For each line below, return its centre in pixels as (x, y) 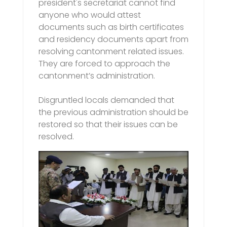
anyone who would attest (90, 15)
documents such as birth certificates (111, 27)
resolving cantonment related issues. (111, 51)
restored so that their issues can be (108, 124)
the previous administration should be (113, 112)
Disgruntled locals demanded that (106, 100)
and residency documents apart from (113, 39)
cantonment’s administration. (97, 75)
